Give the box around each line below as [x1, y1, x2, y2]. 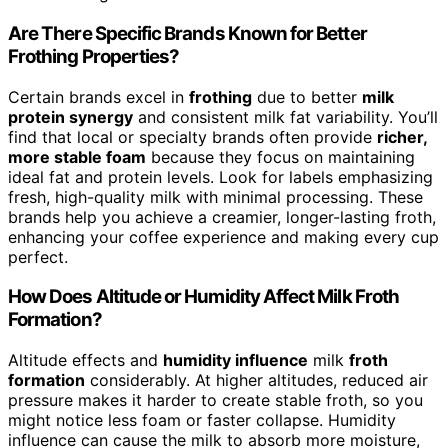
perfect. [8, 246, 68, 267]
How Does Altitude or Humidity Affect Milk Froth [8, 285, 400, 309]
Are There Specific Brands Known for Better [8, 22, 367, 46]
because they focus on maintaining [146, 146, 415, 167]
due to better [252, 86, 362, 107]
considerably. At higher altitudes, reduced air [85, 370, 428, 391]
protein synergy [8, 106, 133, 127]
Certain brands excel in [8, 86, 189, 107]
